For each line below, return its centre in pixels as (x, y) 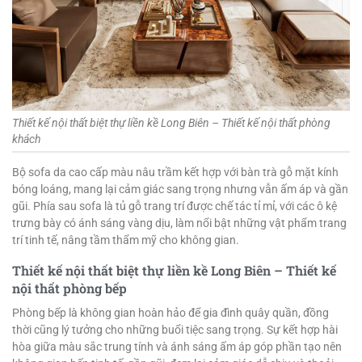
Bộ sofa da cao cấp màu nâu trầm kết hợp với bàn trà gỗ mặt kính (175, 173)
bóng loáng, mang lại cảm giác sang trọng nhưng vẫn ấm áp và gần (180, 189)
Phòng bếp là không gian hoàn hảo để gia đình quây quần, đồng (170, 312)
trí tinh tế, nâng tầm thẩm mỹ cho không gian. (126, 240)
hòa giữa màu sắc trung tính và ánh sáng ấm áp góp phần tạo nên (177, 346)
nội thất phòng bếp (69, 288)
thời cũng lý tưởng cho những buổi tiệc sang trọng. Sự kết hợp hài (175, 329)
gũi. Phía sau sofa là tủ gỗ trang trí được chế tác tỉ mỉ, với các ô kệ (175, 206)
